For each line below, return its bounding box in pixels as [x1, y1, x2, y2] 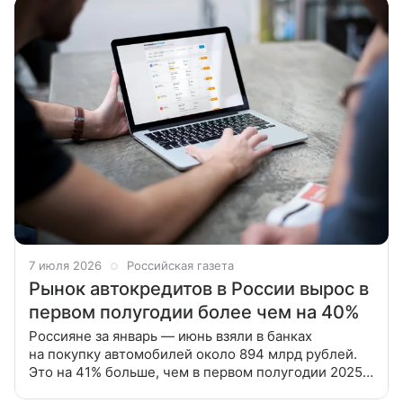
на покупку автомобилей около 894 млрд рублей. [29, 345, 357, 363]
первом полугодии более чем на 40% [29, 301, 360, 324]
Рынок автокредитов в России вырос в [29, 278, 369, 300]
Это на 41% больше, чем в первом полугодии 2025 [29, 363, 363, 381]
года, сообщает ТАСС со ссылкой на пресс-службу [29, 381, 365, 399]
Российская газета [127, 258, 234, 273]
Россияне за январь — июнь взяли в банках [29, 327, 312, 345]
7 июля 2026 [29, 258, 102, 273]
